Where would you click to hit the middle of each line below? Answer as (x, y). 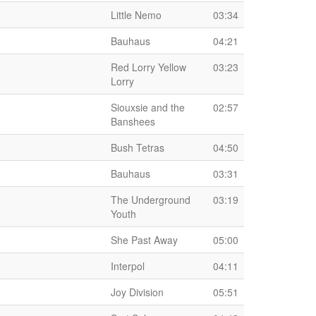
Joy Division (137, 292)
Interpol (128, 266)
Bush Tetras (138, 147)
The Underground (151, 200)
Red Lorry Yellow (148, 67)
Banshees (133, 121)
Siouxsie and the (148, 107)
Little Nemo (136, 15)
